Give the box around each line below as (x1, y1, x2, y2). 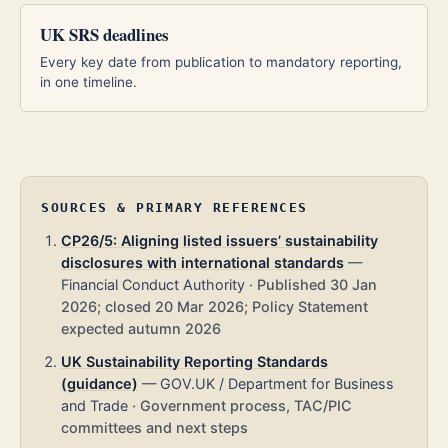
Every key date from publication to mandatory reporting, (40, 54, 403, 71)
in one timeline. (40, 74, 138, 91)
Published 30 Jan (257, 276, 377, 294)
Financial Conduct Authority (61, 276, 245, 294)
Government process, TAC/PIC (140, 396, 352, 414)
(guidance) (61, 374, 138, 392)
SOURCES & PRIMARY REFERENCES (41, 200, 309, 216)
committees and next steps (61, 418, 248, 436)
